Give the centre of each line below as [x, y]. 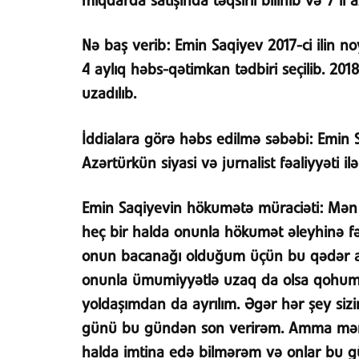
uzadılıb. [109, 95]
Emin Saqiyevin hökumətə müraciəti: [202, 210]
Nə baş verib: [126, 47]
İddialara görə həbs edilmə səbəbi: [197, 140]
